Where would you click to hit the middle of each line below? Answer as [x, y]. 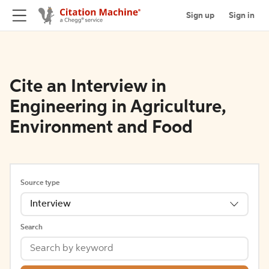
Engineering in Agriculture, [118, 107]
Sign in [242, 15]
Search [32, 228]
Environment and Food [101, 128]
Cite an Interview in [88, 87]
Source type [40, 183]
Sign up [200, 15]
